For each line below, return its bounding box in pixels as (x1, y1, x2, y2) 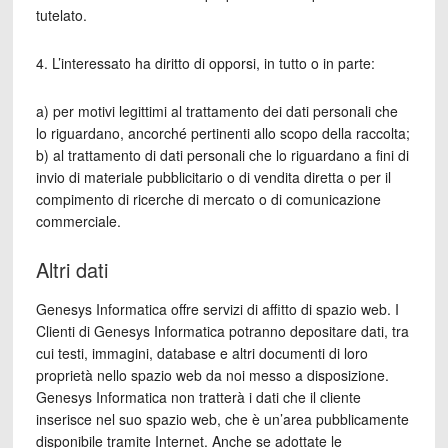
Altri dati (35, 255, 108, 284)
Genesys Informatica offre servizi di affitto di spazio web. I (35, 299, 399, 319)
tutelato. (35, 5, 87, 25)
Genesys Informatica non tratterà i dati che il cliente (35, 387, 361, 407)
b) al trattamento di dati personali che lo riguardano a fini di (35, 145, 409, 165)
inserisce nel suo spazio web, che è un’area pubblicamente (35, 409, 409, 429)
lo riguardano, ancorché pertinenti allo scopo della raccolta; (35, 123, 410, 143)
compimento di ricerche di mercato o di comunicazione (35, 189, 381, 209)
